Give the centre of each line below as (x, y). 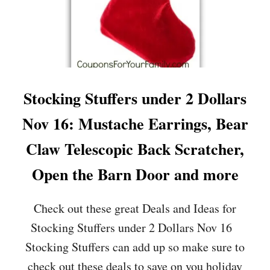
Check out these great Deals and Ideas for (135, 208)
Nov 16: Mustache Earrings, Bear (135, 124)
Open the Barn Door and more (135, 174)
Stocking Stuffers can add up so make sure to (135, 247)
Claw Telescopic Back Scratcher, (135, 149)
